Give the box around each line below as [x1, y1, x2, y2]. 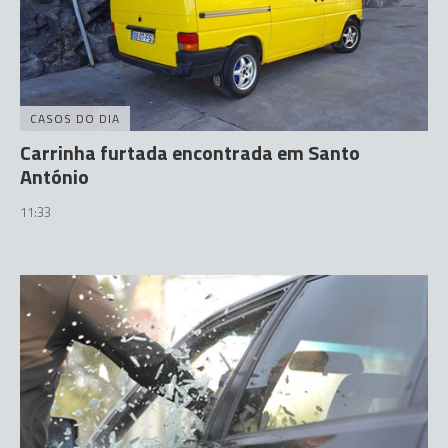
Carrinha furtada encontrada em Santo [20, 137, 360, 168]
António [20, 161, 89, 192]
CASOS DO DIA [30, 109, 120, 128]
